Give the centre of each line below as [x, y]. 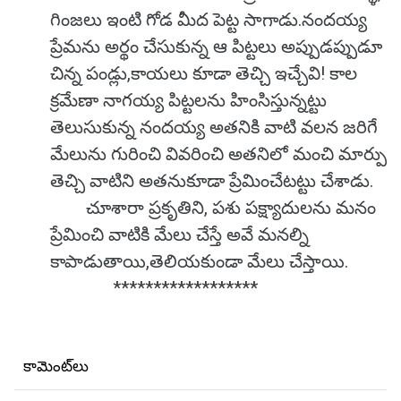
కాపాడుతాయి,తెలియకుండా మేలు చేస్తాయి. [199, 261]
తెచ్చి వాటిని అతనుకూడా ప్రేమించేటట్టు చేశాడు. [218, 181]
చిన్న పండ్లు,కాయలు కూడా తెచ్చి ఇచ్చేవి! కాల [204, 73]
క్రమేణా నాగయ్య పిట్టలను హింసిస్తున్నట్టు [188, 100]
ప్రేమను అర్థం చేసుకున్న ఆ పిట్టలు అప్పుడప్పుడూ [216, 47]
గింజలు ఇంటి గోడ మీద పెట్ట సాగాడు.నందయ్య [209, 20]
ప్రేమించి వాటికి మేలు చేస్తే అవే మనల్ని [179, 235]
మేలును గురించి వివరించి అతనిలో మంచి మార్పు [218, 154]
